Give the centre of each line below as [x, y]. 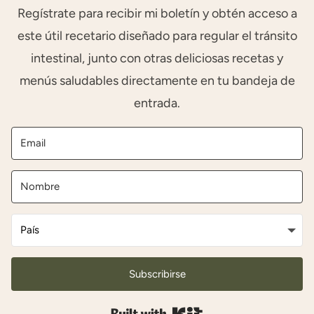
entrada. [157, 103]
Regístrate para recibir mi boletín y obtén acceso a [157, 14]
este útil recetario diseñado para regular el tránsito [157, 36]
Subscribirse [157, 274]
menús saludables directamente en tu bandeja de [157, 81]
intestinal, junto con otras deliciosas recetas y [157, 59]
